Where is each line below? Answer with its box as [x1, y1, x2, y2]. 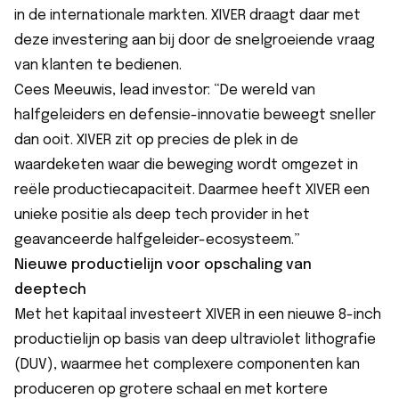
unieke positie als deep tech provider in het [14, 207, 310, 223]
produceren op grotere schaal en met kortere [14, 381, 328, 397]
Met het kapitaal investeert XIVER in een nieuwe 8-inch [14, 306, 381, 322]
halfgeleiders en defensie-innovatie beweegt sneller [14, 107, 376, 123]
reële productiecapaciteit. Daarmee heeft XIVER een [14, 182, 370, 198]
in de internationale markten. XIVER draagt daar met [14, 7, 361, 23]
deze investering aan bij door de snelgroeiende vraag [14, 32, 375, 48]
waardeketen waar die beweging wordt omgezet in [14, 157, 358, 173]
